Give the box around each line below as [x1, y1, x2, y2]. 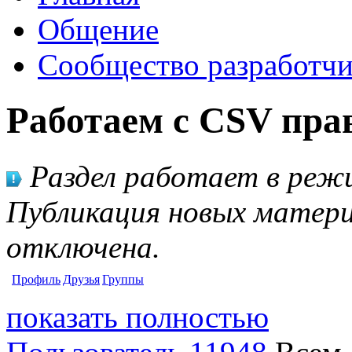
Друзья [63, 272, 100, 286]
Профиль [12, 272, 60, 286]
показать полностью [6, 299, 269, 334]
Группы [102, 272, 144, 286]
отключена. [6, 229, 160, 264]
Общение [38, 13, 159, 46]
